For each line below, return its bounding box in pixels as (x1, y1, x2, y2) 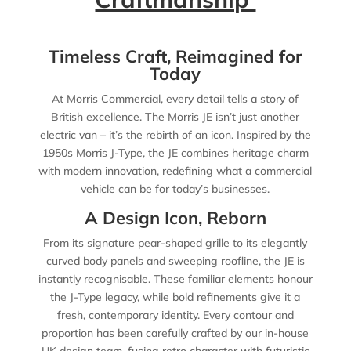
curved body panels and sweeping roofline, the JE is (45, 253, 305, 268)
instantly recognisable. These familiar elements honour (38, 271, 313, 286)
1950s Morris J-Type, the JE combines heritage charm (42, 145, 309, 160)
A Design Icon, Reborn (84, 206, 266, 229)
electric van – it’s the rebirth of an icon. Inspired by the (39, 127, 311, 142)
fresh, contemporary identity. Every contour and (56, 307, 294, 322)
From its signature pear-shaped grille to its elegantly (43, 235, 308, 250)
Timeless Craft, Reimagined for (48, 45, 302, 67)
